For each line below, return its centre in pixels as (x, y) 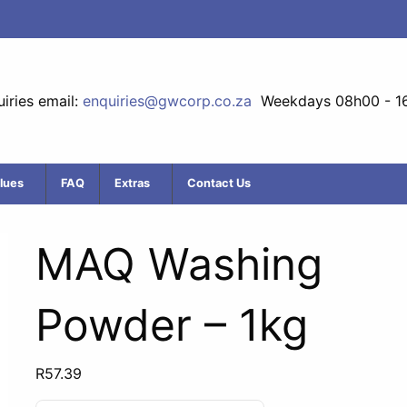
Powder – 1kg (172, 325)
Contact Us (219, 183)
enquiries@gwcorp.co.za (167, 101)
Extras (132, 183)
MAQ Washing (179, 264)
